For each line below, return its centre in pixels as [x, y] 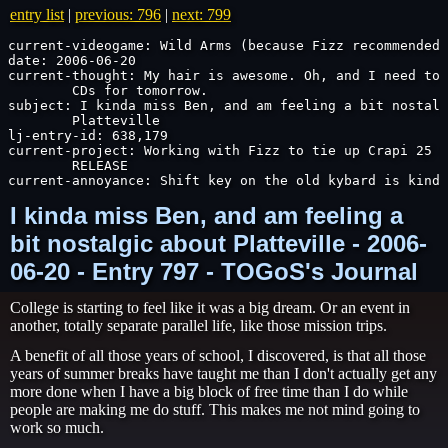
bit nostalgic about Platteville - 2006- [218, 243]
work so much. [57, 427]
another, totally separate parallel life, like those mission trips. [198, 325]
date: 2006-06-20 [72, 60]
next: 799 [201, 14]
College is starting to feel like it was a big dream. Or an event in [210, 307]
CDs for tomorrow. [40, 90]
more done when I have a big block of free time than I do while [209, 391]
